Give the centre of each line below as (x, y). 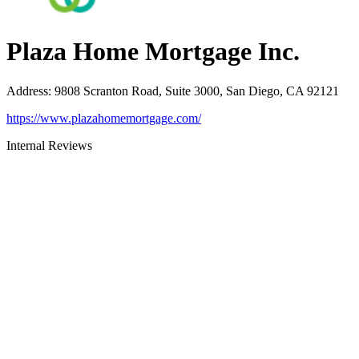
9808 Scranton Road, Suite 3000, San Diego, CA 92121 (197, 91)
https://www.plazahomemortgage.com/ (104, 118)
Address (27, 91)
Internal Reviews (49, 145)
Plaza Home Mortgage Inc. (153, 52)
